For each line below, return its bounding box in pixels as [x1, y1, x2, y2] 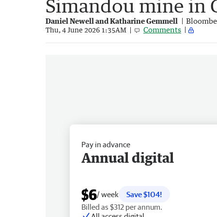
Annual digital [81, 149, 174, 166]
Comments [143, 25, 181, 34]
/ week [97, 189, 119, 199]
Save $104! [126, 189, 162, 199]
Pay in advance [81, 139, 130, 149]
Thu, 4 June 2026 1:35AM [46, 26, 126, 34]
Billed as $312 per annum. [81, 202, 162, 211]
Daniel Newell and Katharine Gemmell [46, 16, 178, 25]
